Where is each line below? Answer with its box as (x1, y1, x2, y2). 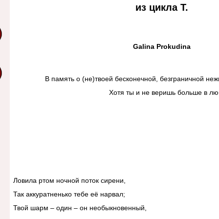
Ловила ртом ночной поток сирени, (13, 176, 126, 185)
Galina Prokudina (132, 42, 191, 50)
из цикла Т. (135, 2, 188, 13)
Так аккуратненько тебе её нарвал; (13, 190, 125, 198)
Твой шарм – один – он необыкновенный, (13, 204, 147, 212)
